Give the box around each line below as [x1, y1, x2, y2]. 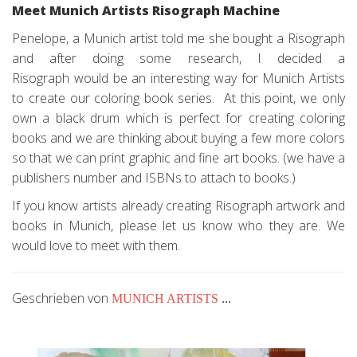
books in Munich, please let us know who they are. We [12, 217, 345, 234]
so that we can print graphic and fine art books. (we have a [12, 149, 345, 167]
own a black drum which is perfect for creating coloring [12, 109, 345, 127]
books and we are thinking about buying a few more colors [12, 129, 345, 147]
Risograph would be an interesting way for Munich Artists [12, 69, 345, 87]
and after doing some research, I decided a [12, 49, 345, 67]
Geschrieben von [12, 289, 112, 307]
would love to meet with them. [12, 237, 180, 254]
